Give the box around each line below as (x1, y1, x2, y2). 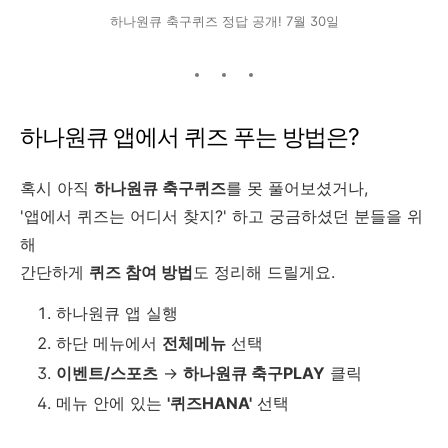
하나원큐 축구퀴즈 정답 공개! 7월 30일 (109, 13, 339, 30)
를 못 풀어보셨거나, (226, 178, 368, 199)
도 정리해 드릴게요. (193, 262, 335, 283)
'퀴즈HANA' (167, 393, 252, 414)
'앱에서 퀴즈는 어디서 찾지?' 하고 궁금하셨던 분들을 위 (20, 206, 423, 227)
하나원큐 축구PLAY (183, 363, 325, 384)
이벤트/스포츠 (56, 363, 158, 384)
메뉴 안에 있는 (56, 393, 167, 414)
